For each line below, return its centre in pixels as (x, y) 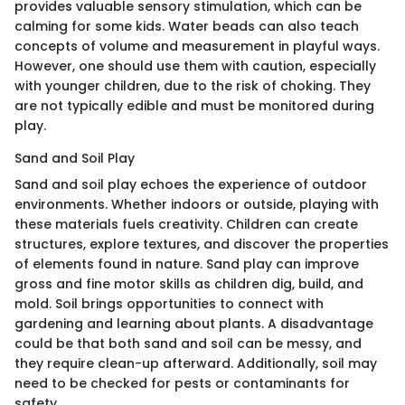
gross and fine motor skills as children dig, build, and (189, 283)
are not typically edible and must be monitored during (194, 105)
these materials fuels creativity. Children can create (186, 224)
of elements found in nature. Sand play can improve (187, 264)
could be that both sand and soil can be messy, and (188, 343)
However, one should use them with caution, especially (195, 66)
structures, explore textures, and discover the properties (202, 244)
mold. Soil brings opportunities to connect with (169, 303)
